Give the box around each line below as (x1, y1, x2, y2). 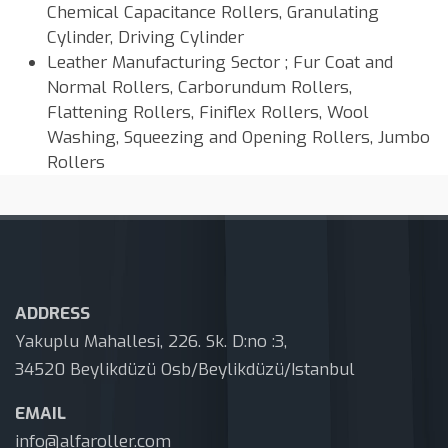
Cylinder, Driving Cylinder (47, 26, 244, 50)
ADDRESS (15, 302, 90, 326)
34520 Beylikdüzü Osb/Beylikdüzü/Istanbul (15, 358, 355, 382)
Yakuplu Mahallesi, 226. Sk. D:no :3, (15, 330, 287, 354)
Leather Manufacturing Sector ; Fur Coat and (47, 51, 393, 75)
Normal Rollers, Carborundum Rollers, (47, 76, 352, 100)
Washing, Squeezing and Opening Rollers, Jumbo (47, 126, 430, 150)
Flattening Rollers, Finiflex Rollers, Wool (47, 101, 369, 125)
